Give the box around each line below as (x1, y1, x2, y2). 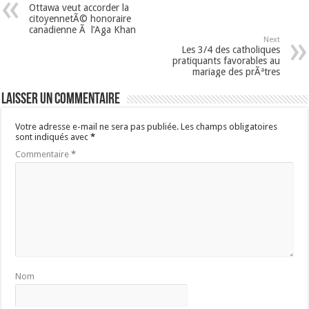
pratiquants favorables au (172, 55, 280, 67)
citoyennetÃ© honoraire (29, 13, 132, 25)
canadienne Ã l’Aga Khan (29, 24, 137, 36)
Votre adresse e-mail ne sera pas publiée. (15, 121, 179, 132)
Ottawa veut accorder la (29, 2, 130, 14)
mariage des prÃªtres (192, 66, 280, 78)
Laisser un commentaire (1, 92, 121, 108)
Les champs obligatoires (181, 121, 278, 132)
